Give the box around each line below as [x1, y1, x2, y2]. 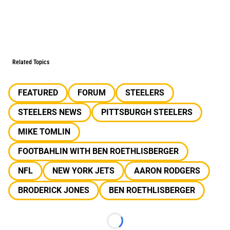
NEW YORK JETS [52, 166, 114, 176]
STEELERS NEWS [18, 107, 82, 117]
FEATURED [18, 88, 58, 98]
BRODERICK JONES [18, 185, 89, 195]
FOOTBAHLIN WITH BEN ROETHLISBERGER [18, 146, 179, 156]
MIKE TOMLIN [18, 127, 70, 137]
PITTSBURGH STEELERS [101, 107, 193, 117]
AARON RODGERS [134, 166, 200, 176]
